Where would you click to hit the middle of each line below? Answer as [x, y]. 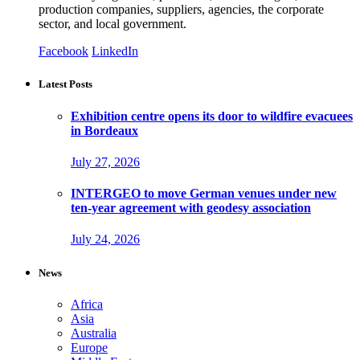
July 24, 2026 [105, 239]
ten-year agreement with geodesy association [191, 208]
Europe [89, 347]
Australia [94, 333]
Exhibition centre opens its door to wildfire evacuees [212, 116]
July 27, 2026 [105, 162]
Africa [87, 304]
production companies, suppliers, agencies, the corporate [181, 10]
